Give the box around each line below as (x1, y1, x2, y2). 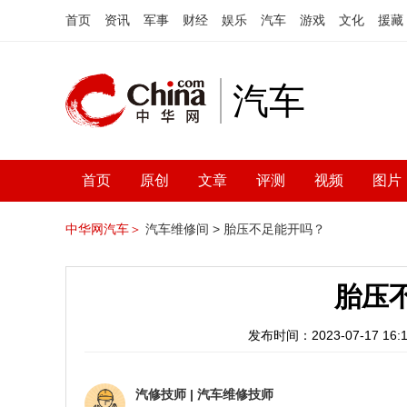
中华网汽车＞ (65, 222, 142, 236)
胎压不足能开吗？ (223, 222, 325, 236)
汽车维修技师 (197, 387, 273, 402)
